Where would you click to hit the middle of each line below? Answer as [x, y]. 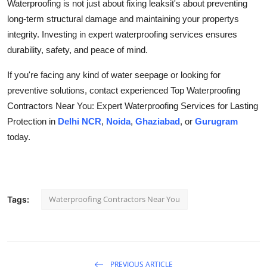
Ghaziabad [158, 122]
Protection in [31, 122]
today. [19, 137]
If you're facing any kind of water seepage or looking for [114, 75]
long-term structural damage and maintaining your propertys [123, 19]
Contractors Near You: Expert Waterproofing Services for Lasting [133, 106]
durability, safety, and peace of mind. [77, 50]
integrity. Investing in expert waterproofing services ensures [122, 35]
